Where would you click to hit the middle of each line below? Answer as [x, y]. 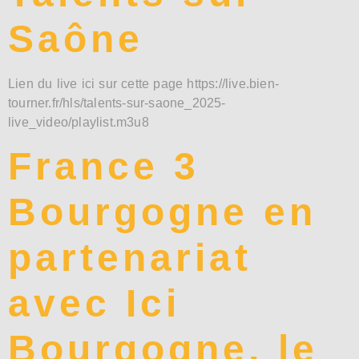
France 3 [104, 167]
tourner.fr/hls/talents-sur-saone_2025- [117, 103]
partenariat [130, 258]
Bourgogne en [162, 212]
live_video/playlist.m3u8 [79, 122]
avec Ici [94, 304]
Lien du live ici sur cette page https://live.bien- [144, 83]
